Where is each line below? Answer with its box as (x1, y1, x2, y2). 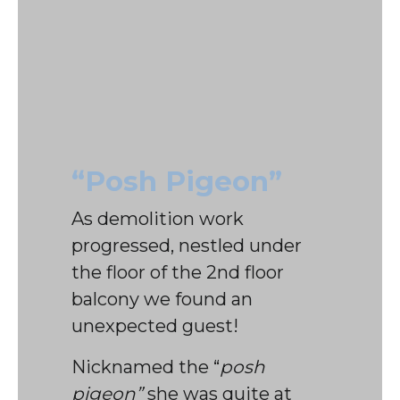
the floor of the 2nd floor (71, 262, 284, 284)
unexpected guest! (71, 315, 238, 337)
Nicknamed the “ (71, 356, 220, 379)
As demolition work (71, 208, 244, 230)
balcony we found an (71, 288, 253, 311)
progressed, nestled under (71, 235, 302, 257)
